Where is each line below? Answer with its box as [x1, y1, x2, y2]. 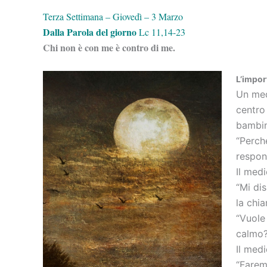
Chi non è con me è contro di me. [43, 41, 175, 54]
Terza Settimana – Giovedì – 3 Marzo [43, 10, 183, 23]
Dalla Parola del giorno [43, 25, 139, 39]
